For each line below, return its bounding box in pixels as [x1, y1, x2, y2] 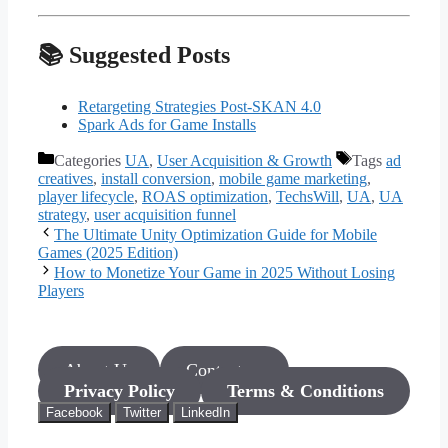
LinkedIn [181, 405, 230, 421]
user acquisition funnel [94, 206, 236, 224]
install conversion [101, 170, 211, 188]
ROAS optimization [142, 188, 268, 206]
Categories [54, 152, 125, 170]
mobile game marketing [219, 170, 367, 188]
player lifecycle [38, 188, 134, 206]
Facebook [46, 405, 103, 421]
